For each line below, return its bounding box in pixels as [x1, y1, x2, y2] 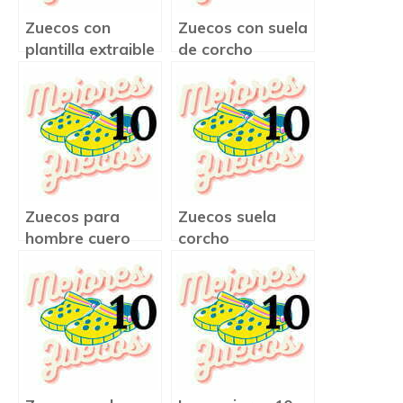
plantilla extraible [25, 40, 155, 59]
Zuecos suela [178, 207, 276, 227]
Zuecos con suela [178, 18, 308, 38]
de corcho [178, 40, 253, 59]
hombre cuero [25, 228, 130, 248]
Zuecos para [25, 207, 120, 227]
